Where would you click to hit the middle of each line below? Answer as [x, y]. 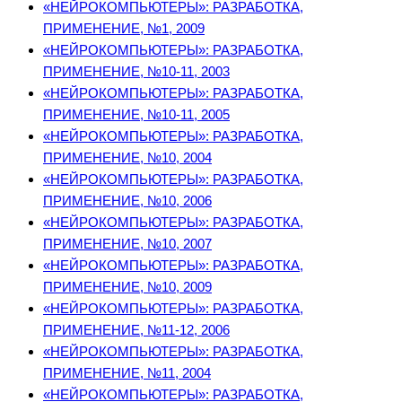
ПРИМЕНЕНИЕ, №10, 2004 [127, 158]
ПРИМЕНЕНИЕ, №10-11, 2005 [136, 115]
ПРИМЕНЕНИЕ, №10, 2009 [127, 287]
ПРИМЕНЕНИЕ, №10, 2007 [127, 244]
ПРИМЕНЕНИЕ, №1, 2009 [124, 29]
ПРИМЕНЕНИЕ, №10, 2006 [127, 201]
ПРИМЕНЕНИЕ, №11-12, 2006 [136, 330]
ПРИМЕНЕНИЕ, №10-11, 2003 [136, 72]
